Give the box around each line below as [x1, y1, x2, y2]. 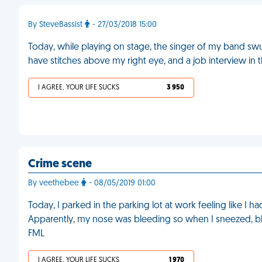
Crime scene [28, 158, 92, 170]
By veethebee [28, 179, 81, 188]
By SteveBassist [28, 20, 85, 29]
